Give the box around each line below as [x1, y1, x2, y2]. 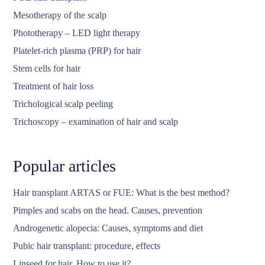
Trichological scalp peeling [13, 99, 114, 109]
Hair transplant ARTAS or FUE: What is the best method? [13, 188, 230, 198]
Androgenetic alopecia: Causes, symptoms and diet [13, 223, 203, 234]
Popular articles [13, 157, 117, 176]
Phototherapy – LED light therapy [13, 28, 141, 38]
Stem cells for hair [13, 63, 81, 74]
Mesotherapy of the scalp [13, 10, 107, 21]
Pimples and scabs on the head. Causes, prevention [13, 205, 203, 216]
